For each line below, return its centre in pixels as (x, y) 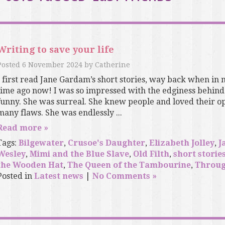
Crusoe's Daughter (106, 143)
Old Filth (151, 154)
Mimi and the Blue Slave (79, 154)
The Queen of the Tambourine (129, 165)
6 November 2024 (52, 65)
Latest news (59, 176)
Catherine (112, 65)
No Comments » (124, 176)
